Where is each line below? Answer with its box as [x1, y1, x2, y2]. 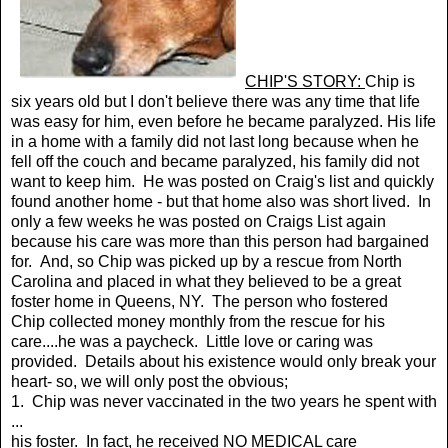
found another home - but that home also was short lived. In [11, 192, 431, 210]
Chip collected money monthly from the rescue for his [11, 312, 385, 330]
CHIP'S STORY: [245, 72, 365, 90]
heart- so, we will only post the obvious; [11, 372, 288, 390]
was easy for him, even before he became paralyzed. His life [11, 112, 436, 130]
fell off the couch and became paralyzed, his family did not [11, 152, 419, 170]
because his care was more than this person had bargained [11, 232, 429, 250]
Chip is [365, 72, 415, 90]
